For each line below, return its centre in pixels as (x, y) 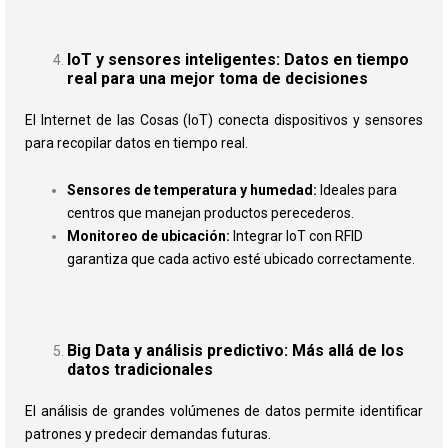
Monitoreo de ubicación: (148, 236)
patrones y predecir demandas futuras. (148, 433)
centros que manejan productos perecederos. (210, 213)
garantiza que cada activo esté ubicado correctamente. (241, 259)
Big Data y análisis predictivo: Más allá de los (235, 350)
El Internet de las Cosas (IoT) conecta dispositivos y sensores (224, 119)
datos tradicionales (140, 369)
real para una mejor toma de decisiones (217, 78)
